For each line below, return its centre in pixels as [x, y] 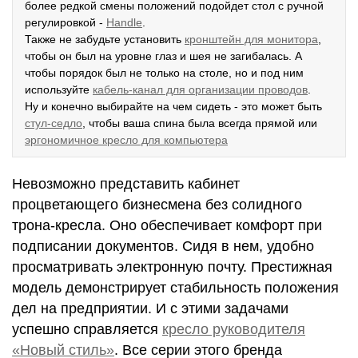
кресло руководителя [234, 329]
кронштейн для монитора [251, 39]
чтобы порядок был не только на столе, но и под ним [164, 73]
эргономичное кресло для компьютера [126, 140]
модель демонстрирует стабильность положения [175, 288]
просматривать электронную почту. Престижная [172, 267]
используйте [59, 89]
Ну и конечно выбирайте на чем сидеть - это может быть [173, 106]
